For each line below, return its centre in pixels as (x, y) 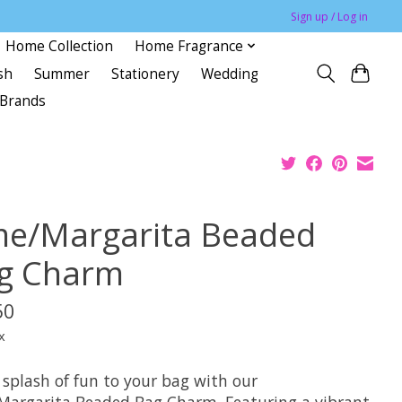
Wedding (229, 74)
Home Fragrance (189, 46)
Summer (61, 74)
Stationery (145, 74)
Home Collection (60, 46)
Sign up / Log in (330, 16)
